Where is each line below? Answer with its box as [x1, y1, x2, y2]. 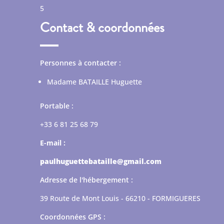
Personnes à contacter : [40, 57, 121, 67]
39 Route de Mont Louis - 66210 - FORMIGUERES [40, 193, 200, 203]
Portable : [40, 100, 73, 110]
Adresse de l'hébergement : [40, 174, 133, 184]
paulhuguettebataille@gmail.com [40, 156, 161, 166]
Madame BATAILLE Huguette [47, 76, 142, 86]
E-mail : [40, 137, 65, 147]
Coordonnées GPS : [40, 211, 105, 221]
